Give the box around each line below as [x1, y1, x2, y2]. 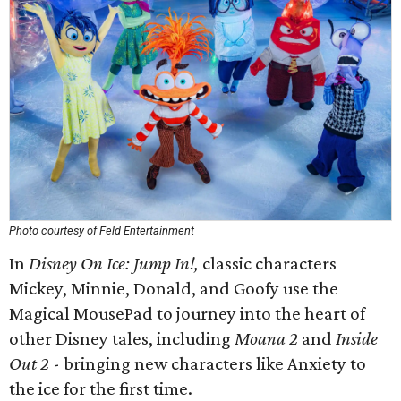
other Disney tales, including [9, 328, 235, 349]
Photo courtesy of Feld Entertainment [9, 224, 194, 237]
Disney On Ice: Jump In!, [29, 252, 199, 274]
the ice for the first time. [9, 378, 192, 399]
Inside [336, 328, 378, 349]
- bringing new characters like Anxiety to [49, 353, 366, 374]
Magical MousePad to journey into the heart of [9, 303, 365, 324]
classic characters [199, 252, 337, 274]
